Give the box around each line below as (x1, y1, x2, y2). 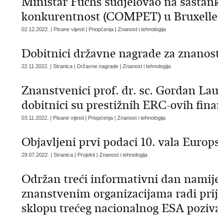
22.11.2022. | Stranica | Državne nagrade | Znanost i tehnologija (21, 63, 171, 69)
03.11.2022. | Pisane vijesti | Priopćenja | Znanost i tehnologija (21, 115, 165, 121)
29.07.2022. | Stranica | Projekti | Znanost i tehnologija (21, 152, 147, 158)
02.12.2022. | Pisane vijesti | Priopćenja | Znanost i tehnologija (21, 26, 166, 32)
